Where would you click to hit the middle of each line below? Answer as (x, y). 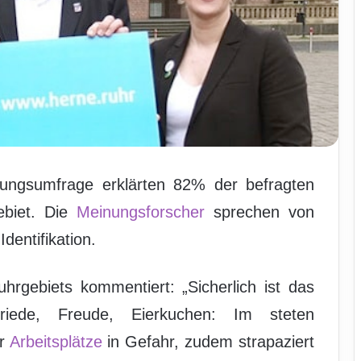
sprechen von (260, 212)
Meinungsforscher (141, 212)
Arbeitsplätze (56, 342)
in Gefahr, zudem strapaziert (208, 342)
